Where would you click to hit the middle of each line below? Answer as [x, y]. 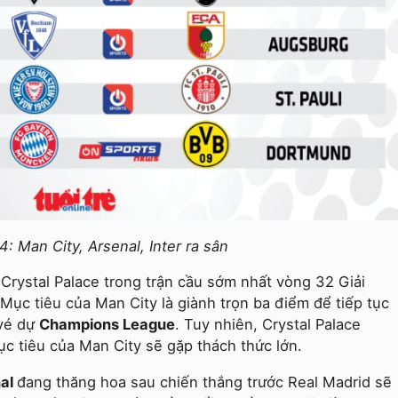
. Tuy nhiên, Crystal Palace [268, 325]
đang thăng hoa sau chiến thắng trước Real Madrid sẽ [204, 382]
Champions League [107, 325]
